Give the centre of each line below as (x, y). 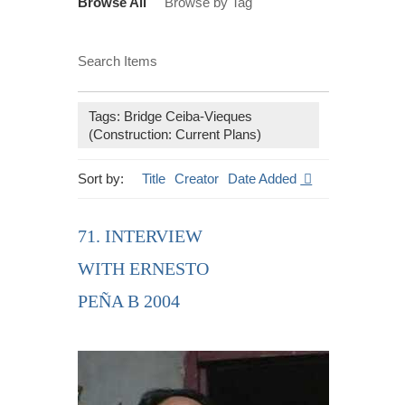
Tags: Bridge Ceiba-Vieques (170, 116)
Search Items (118, 61)
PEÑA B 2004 (129, 301)
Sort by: (101, 178)
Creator (197, 178)
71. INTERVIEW (141, 235)
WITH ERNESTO (144, 268)
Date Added (264, 178)
